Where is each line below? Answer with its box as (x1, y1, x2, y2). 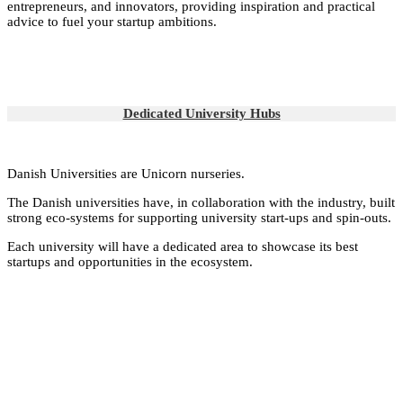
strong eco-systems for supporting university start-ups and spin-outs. (7, 210, 391, 225)
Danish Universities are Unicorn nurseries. (7, 166, 245, 181)
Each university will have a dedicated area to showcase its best (7, 238, 358, 254)
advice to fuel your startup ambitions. (7, 13, 217, 29)
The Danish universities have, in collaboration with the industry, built (7, 194, 395, 210)
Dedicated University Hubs (122, 105, 281, 121)
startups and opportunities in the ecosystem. (7, 254, 253, 269)
